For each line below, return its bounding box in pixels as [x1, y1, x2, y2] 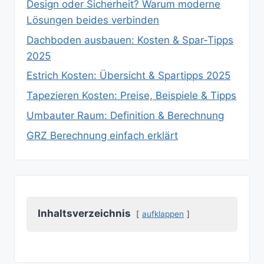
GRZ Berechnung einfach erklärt [27, 129, 178, 141]
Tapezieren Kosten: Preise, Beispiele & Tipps [27, 90, 236, 102]
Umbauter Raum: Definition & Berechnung [27, 109, 224, 121]
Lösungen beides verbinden [27, 14, 159, 26]
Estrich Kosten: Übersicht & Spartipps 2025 [27, 70, 230, 82]
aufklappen [142, 209, 184, 219]
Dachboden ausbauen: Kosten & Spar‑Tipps [27, 34, 233, 46]
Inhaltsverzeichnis [38, 207, 131, 220]
